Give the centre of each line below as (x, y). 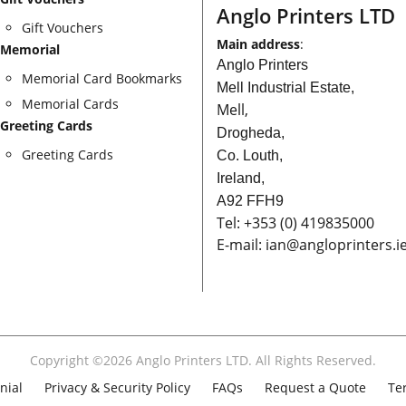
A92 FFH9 (250, 200)
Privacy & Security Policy (117, 387)
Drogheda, (251, 132)
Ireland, (241, 178)
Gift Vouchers (62, 27)
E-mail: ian (251, 244)
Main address (258, 43)
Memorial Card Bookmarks (101, 79)
